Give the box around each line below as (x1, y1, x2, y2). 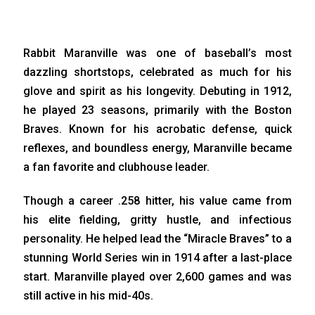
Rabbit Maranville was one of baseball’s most (23, 46, 292, 60)
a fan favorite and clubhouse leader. (23, 160, 210, 174)
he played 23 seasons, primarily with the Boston (23, 103, 292, 117)
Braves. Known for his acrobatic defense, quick (23, 122, 292, 136)
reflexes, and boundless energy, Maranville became (23, 141, 292, 155)
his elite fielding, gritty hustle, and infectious (23, 212, 292, 226)
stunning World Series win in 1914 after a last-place (23, 250, 292, 264)
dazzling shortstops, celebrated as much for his (23, 65, 292, 79)
